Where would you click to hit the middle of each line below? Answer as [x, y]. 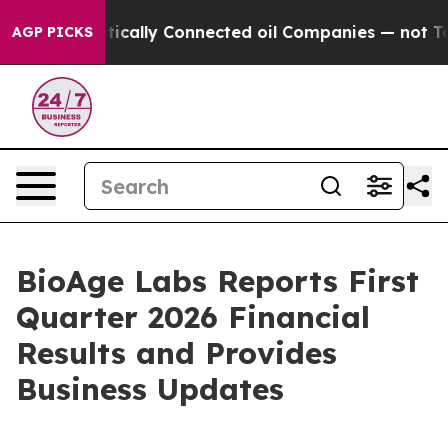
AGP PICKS [52, 32]
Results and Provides [176, 353]
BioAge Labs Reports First [217, 281]
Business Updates [150, 389]
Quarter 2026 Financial [193, 317]
